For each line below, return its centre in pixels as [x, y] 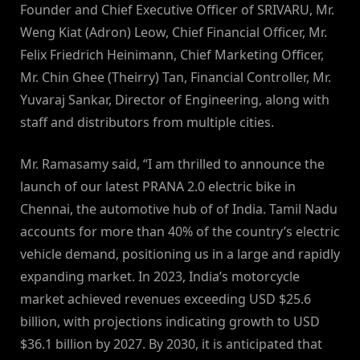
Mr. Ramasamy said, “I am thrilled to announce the [172, 164]
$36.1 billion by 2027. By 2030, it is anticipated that [171, 344]
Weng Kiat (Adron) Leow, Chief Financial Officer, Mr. [174, 33]
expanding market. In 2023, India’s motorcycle [160, 277]
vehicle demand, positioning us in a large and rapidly [180, 254]
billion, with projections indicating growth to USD [170, 322]
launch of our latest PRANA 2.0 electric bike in [158, 187]
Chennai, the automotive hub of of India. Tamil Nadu [179, 209]
